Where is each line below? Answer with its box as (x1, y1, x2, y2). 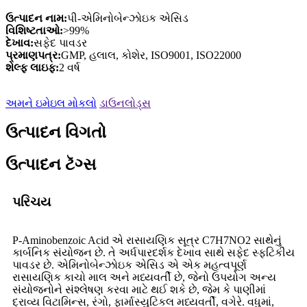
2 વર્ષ (59, 61, 80, 73)
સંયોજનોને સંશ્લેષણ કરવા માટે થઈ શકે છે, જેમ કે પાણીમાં (12, 283, 266, 295)
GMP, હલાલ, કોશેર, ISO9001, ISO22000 (61, 49, 241, 61)
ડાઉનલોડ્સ (99, 97, 151, 109)
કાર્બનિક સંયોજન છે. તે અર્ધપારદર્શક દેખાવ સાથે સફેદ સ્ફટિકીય (12, 246, 295, 258)
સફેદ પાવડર (34, 36, 87, 49)
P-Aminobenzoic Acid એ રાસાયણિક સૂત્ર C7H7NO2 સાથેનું (12, 234, 282, 246)
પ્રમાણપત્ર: (5, 49, 61, 61)
